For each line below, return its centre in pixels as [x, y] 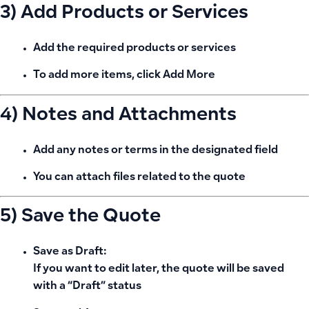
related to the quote [190, 178]
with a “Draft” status [87, 287]
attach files [106, 178]
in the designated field [218, 150]
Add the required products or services [134, 48]
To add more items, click [98, 76]
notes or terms [118, 150]
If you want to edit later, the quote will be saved [159, 270]
